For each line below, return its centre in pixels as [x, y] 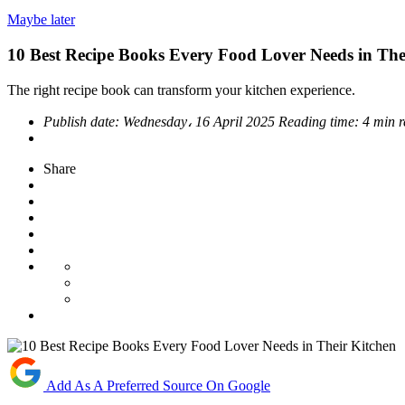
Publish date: [83, 121]
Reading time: [320, 121]
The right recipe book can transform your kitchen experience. [181, 89]
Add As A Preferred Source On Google [158, 385]
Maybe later [41, 20]
